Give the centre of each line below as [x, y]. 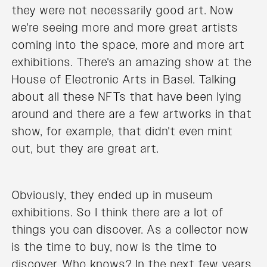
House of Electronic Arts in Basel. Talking [124, 80]
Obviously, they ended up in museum [113, 195]
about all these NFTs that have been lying [127, 97]
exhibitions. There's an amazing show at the [132, 62]
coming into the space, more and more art [128, 45]
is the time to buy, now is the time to [115, 247]
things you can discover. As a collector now [131, 230]
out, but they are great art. [86, 149]
